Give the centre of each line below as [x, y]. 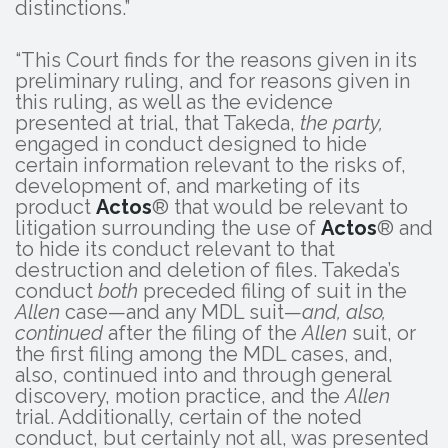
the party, [341, 123]
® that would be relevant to [280, 207]
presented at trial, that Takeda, [157, 123]
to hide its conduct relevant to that [175, 249]
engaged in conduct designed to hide [191, 144]
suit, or [381, 333]
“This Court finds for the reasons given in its [216, 60]
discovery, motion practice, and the [180, 396]
